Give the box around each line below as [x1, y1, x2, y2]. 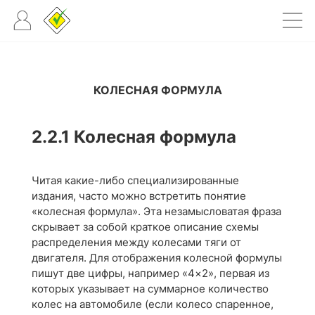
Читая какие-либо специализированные [32, 174, 239, 187]
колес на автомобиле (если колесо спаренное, [32, 297, 274, 311]
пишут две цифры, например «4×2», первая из [32, 266, 269, 280]
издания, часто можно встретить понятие [32, 189, 246, 202]
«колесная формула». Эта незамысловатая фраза [32, 205, 281, 218]
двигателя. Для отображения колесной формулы [32, 251, 282, 264]
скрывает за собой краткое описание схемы [32, 220, 259, 233]
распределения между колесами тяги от [32, 236, 241, 249]
